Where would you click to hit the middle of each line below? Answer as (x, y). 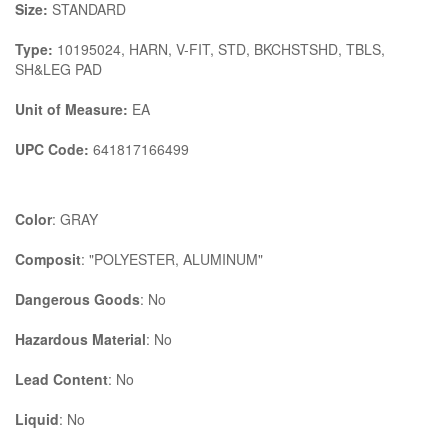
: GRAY (75, 218)
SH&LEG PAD (58, 68)
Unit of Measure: (71, 108)
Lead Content (61, 378)
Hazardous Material (80, 338)
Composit (48, 258)
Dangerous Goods (77, 298)
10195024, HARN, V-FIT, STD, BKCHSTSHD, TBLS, (219, 48)
